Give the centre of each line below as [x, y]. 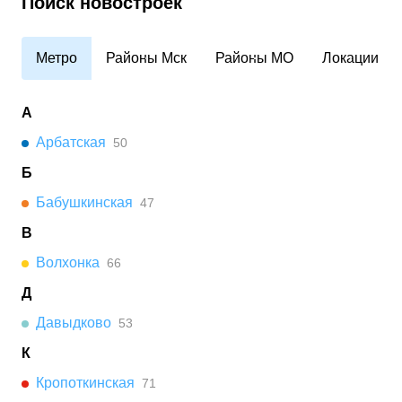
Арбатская [71, 142]
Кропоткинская [85, 383]
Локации [350, 58]
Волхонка [68, 262]
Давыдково [74, 323]
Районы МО [254, 58]
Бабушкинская [84, 202]
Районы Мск [146, 58]
